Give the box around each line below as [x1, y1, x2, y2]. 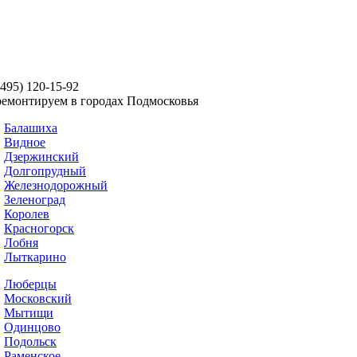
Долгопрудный [4, 164, 86, 178]
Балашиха [4, 121, 57, 135]
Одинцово [4, 320, 61, 334]
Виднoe [4, 135, 45, 149]
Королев [4, 207, 49, 221]
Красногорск [4, 222, 74, 235]
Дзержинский [4, 150, 79, 163]
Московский [4, 292, 72, 305]
